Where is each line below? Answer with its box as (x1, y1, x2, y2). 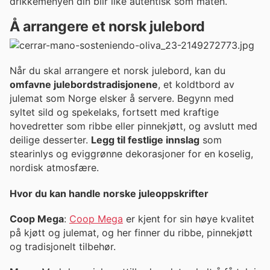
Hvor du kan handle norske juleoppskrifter (10, 187, 209, 199)
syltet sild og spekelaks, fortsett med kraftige (10, 106, 219, 119)
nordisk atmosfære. (10, 162, 99, 174)
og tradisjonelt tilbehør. (10, 240, 116, 253)
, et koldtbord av (158, 78, 234, 91)
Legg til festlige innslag (91, 134, 199, 146)
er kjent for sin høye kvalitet (123, 212, 254, 225)
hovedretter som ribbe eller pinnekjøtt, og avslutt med (10, 120, 257, 133)
